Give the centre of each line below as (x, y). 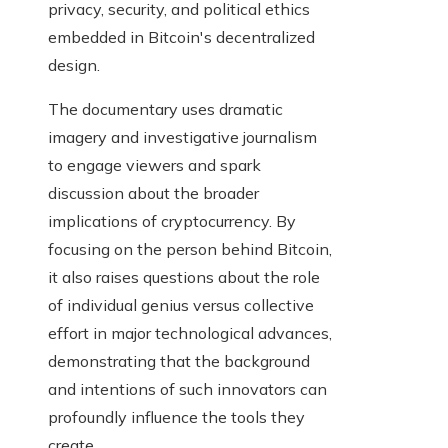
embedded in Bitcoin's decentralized (181, 37)
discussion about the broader (153, 193)
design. (74, 65)
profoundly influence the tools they (176, 417)
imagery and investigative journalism (182, 137)
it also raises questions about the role (184, 277)
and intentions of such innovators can (187, 389)
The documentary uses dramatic (165, 109)
